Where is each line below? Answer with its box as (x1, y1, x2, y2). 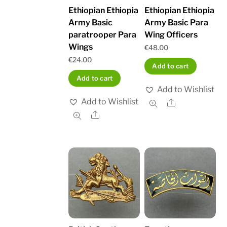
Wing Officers (144, 29, 198, 40)
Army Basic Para (144, 17, 209, 27)
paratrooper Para (68, 29, 137, 40)
